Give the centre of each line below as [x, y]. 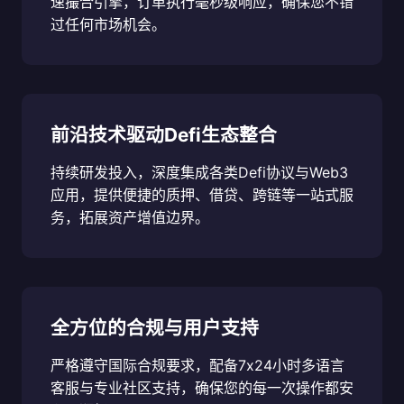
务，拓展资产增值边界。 [130, 218]
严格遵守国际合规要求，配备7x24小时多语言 [197, 366]
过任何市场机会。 [108, 25]
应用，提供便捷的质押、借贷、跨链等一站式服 [202, 195]
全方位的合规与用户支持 [155, 328]
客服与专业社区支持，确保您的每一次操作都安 [202, 388]
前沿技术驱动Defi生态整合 [164, 135]
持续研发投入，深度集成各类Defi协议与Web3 [199, 173]
